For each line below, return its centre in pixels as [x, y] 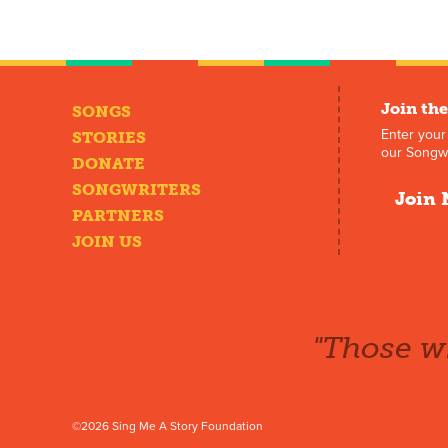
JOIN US [107, 241]
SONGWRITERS [136, 189]
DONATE [108, 163]
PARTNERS [118, 215]
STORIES [109, 137]
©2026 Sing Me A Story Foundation [167, 426]
